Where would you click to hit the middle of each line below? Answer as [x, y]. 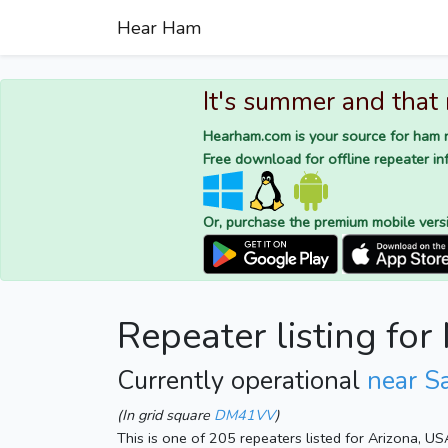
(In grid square [165, 415]
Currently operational [242, 381]
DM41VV [244, 415]
